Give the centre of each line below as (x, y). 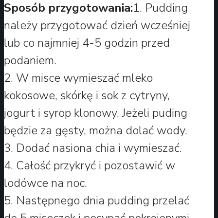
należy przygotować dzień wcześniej (97, 25)
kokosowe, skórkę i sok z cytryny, (87, 95)
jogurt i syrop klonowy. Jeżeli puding (96, 113)
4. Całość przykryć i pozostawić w (90, 165)
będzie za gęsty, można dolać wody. (96, 130)
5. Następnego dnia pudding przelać (97, 200)
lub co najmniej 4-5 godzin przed (87, 43)
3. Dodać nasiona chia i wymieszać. (93, 148)
